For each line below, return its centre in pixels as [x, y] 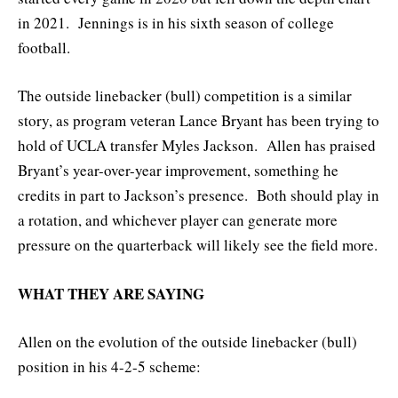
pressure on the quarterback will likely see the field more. [198, 245]
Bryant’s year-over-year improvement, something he [178, 171]
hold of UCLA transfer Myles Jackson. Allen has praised [197, 146]
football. [44, 48]
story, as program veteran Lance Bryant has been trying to [199, 121]
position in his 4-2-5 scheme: [109, 366]
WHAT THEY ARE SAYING [111, 293]
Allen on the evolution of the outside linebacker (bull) [187, 341]
